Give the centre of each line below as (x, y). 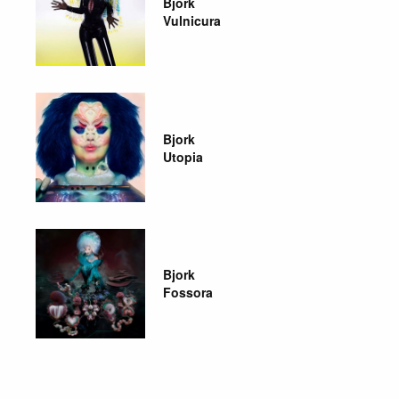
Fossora (187, 293)
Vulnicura (191, 20)
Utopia (183, 156)
